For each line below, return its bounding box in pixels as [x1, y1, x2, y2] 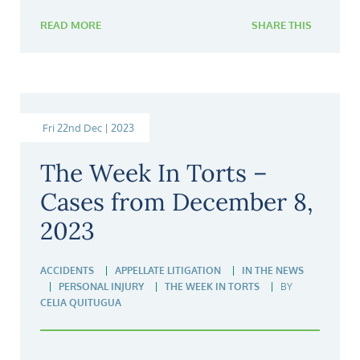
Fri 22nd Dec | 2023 [43, 121, 134, 135]
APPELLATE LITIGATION [115, 264, 221, 277]
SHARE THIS [252, 18, 312, 32]
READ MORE [40, 18, 101, 32]
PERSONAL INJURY [59, 280, 144, 293]
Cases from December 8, [40, 186, 313, 218]
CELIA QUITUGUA [40, 297, 121, 309]
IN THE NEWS [242, 264, 304, 277]
